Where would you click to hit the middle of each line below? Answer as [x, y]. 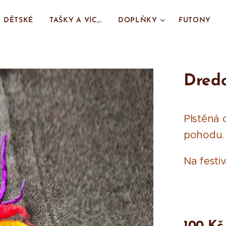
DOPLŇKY [137, 20]
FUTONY [195, 20]
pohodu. [204, 135]
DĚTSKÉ [18, 20]
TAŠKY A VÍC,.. [76, 20]
